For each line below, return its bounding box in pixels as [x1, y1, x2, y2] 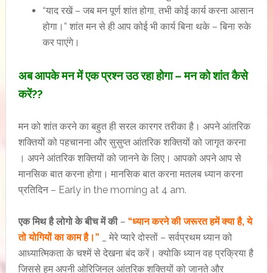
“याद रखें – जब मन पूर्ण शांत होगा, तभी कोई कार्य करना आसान [42, 5, 253, 16]
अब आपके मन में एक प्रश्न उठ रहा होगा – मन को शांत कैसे [18, 69, 248, 82]
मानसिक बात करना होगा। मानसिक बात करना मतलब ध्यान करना [18, 168, 243, 180]
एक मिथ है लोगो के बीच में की [18, 216, 118, 227]
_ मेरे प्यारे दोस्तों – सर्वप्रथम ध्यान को [101, 232, 232, 243]
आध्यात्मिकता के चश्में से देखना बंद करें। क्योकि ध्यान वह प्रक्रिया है [18, 247, 253, 259]
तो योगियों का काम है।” [18, 232, 99, 243]
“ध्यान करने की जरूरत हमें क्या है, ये [127, 216, 252, 227]
